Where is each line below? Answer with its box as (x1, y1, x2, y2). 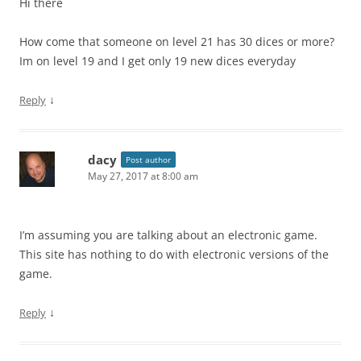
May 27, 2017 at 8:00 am (88, 168, 198, 183)
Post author (126, 153, 171, 165)
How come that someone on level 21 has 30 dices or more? (19, 33, 334, 49)
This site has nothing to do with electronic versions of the (19, 246, 329, 262)
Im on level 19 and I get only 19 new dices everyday (19, 52, 296, 68)
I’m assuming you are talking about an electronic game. (19, 226, 317, 243)
